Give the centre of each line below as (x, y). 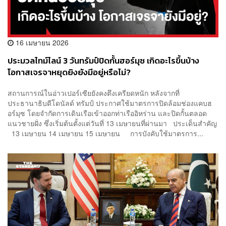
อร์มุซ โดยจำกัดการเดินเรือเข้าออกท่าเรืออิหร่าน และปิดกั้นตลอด (107, 113)
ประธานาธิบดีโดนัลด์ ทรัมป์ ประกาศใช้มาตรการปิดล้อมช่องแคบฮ (110, 103)
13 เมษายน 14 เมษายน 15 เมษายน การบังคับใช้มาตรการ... (105, 133)
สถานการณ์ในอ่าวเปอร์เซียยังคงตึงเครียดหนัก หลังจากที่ (94, 93)
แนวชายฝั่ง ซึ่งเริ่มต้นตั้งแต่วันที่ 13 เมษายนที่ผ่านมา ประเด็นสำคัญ (112, 123)
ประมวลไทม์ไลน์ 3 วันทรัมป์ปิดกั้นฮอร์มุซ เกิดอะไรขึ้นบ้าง (103, 61)
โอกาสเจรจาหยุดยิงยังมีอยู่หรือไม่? (69, 72)
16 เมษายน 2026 (41, 42)
